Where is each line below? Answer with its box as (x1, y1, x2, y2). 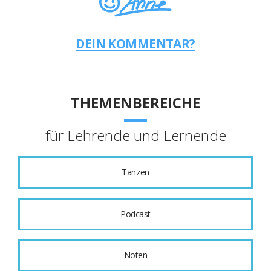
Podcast (120, 207, 151, 220)
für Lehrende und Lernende (45, 125, 226, 146)
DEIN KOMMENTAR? (76, 34, 195, 52)
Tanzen (122, 166, 149, 178)
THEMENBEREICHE (71, 93, 200, 113)
